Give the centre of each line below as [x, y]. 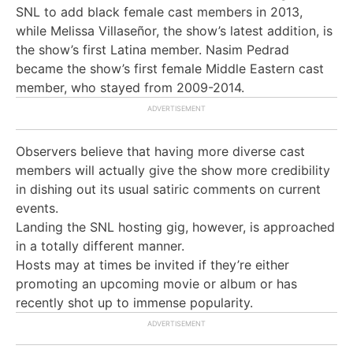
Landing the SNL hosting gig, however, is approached [175, 227]
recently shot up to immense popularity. [134, 302]
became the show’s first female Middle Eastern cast [170, 68]
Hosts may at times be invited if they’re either [152, 264]
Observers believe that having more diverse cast [160, 151]
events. [37, 208]
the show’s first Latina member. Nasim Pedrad [152, 49]
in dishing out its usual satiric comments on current [168, 189]
